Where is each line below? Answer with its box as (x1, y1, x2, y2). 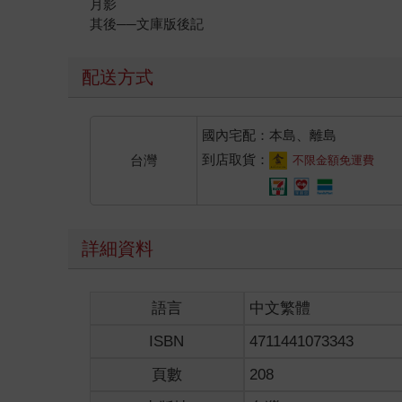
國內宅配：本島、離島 (201, 127, 336, 143)
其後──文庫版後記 (90, 15, 205, 31)
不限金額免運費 (292, 153, 374, 167)
